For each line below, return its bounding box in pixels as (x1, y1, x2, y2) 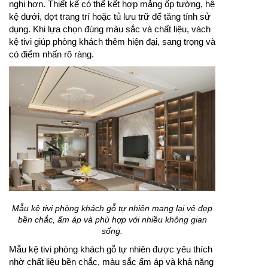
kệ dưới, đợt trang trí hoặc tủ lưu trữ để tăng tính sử (9, 11, 211, 22)
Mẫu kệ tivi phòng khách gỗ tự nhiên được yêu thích (9, 243, 212, 254)
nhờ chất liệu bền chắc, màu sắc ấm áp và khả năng (9, 256, 214, 267)
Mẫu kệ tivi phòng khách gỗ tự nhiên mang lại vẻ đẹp (12, 203, 212, 213)
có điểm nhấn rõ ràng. (9, 48, 94, 59)
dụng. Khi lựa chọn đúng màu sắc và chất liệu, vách (9, 23, 211, 34)
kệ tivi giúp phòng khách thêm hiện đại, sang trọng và (9, 36, 215, 47)
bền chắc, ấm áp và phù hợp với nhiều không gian (17, 214, 207, 224)
